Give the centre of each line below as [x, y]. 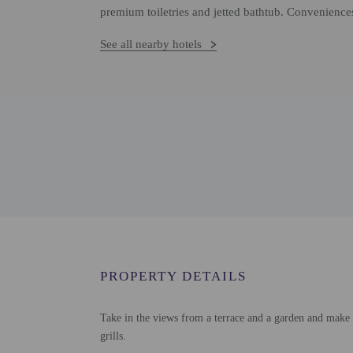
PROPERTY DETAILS [173, 276]
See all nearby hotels [151, 44]
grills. [113, 336]
